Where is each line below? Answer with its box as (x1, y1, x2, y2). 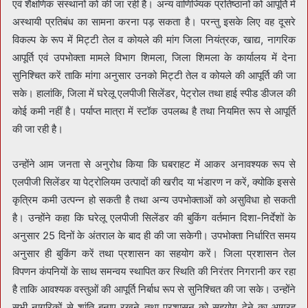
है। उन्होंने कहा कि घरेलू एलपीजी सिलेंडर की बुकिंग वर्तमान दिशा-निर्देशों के (12, 211, 296, 225)
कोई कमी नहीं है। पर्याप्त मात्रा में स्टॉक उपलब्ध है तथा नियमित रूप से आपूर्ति (12, 104, 296, 118)
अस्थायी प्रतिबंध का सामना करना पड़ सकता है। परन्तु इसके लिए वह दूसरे (12, 15, 296, 29)
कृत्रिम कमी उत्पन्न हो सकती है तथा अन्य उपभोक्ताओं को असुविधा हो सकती (12, 193, 296, 207)
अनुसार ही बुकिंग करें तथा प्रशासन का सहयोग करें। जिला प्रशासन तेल (12, 247, 296, 261)
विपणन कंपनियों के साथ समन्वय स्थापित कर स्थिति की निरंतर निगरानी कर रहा (12, 265, 296, 278)
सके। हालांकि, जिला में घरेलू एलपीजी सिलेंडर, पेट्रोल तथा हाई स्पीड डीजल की (12, 87, 296, 100)
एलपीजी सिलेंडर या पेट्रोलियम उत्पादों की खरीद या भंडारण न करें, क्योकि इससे (12, 175, 296, 189)
